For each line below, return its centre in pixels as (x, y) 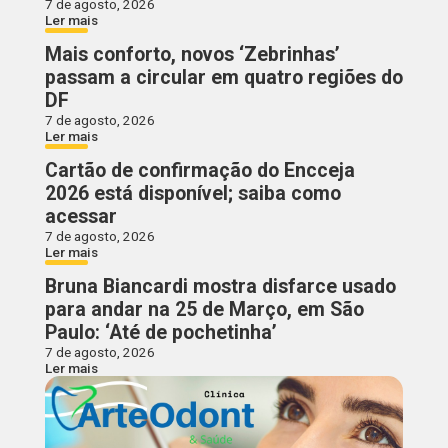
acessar (80, 217)
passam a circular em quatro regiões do (223, 78)
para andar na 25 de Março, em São (204, 310)
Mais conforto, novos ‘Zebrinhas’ (192, 55)
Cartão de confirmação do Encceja (199, 171)
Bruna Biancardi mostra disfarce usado (220, 287)
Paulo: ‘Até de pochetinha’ (160, 333)
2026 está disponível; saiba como (192, 194)
